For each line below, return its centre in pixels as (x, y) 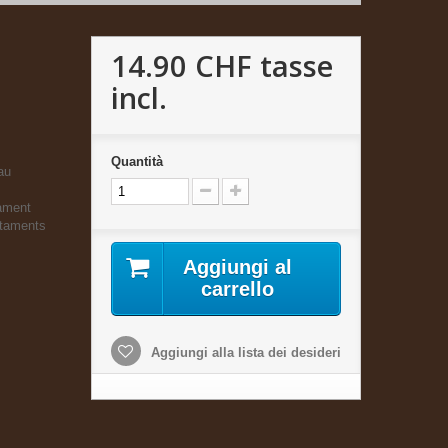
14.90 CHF (181, 65)
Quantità (136, 161)
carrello (238, 288)
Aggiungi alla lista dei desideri (243, 352)
